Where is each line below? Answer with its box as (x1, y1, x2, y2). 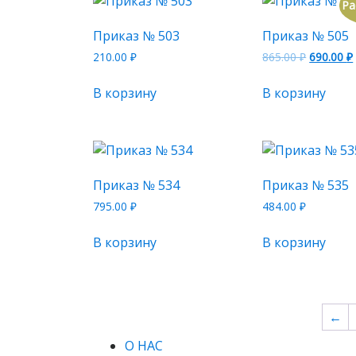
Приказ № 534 (93, 176, 180, 195)
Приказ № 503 (93, 27, 180, 45)
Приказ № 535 (262, 176, 350, 195)
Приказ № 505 (262, 27, 350, 45)
